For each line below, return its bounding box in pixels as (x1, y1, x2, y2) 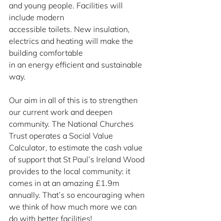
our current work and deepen (9, 107, 114, 117)
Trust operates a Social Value (9, 131, 115, 141)
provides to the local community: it (9, 166, 132, 176)
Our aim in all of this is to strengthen (9, 95, 140, 105)
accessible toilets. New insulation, (9, 24, 132, 34)
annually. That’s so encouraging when (9, 190, 147, 200)
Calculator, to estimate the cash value (9, 143, 145, 152)
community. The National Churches (9, 119, 136, 129)
